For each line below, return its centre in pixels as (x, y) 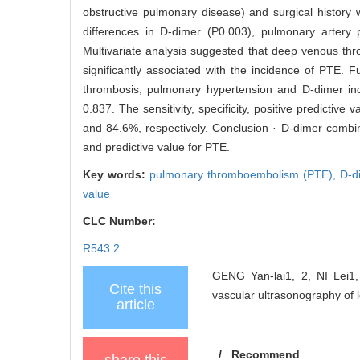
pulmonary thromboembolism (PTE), (245, 174)
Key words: (116, 174)
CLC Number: (121, 221)
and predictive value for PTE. (156, 147)
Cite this (135, 289)
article (135, 304)
